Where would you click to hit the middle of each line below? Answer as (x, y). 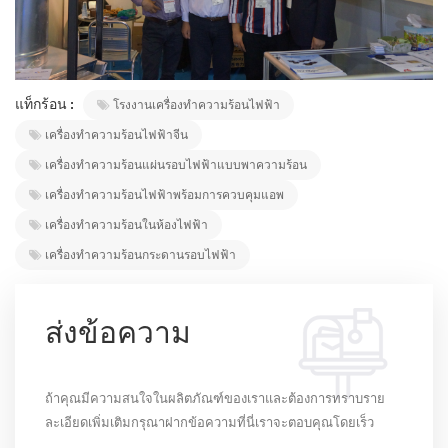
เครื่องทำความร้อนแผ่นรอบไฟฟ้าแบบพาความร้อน (176, 165)
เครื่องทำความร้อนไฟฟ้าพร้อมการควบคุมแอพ (164, 195)
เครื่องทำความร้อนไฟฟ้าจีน (116, 135)
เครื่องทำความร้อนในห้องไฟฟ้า (126, 225)
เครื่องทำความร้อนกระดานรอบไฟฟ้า (140, 255)
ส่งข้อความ (118, 336)
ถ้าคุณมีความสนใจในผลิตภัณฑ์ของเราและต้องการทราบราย (215, 399)
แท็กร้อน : (46, 104)
